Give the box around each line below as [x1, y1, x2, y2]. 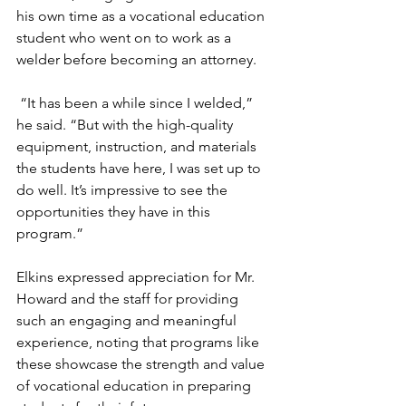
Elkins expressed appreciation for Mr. [16, 268, 258, 285]
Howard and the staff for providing [16, 290, 242, 307]
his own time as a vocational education [16, 7, 268, 24]
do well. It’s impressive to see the [16, 181, 231, 198]
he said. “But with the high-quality [16, 116, 237, 133]
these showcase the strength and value [16, 355, 268, 372]
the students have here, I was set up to [16, 159, 265, 177]
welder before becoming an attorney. [16, 51, 256, 68]
